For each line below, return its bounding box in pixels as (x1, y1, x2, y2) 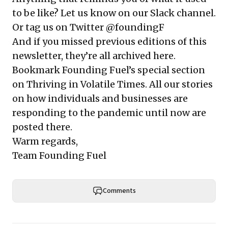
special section (137, 64, 205, 76)
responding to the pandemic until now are (12, 106, 206, 119)
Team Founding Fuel (12, 149, 106, 161)
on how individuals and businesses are (12, 92, 188, 104)
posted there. (12, 121, 72, 133)
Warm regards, (12, 135, 78, 147)
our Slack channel (132, 7, 214, 19)
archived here (112, 49, 174, 62)
